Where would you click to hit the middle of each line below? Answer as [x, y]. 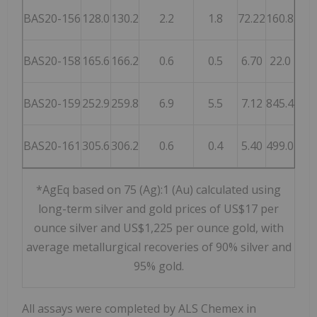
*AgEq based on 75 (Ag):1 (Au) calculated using [158, 190]
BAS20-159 [52, 104]
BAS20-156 [52, 19]
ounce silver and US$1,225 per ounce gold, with [158, 228]
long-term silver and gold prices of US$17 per [158, 209]
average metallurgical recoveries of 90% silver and [158, 247]
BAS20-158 [52, 61]
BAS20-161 [52, 146]
